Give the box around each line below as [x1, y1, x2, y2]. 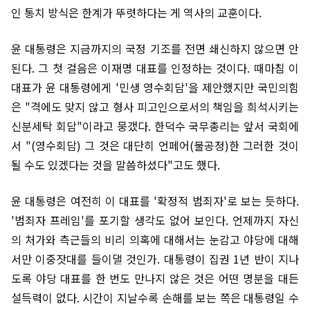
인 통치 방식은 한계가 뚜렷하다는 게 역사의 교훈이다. [11, 4, 267, 21]
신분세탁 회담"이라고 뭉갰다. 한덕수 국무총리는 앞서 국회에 [11, 118, 299, 135]
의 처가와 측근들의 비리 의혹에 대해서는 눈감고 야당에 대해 [11, 231, 299, 248]
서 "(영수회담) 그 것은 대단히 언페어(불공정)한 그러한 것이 [11, 137, 299, 154]
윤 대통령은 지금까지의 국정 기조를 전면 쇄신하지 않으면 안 [11, 40, 299, 57]
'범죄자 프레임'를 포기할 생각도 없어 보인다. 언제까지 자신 [11, 212, 299, 229]
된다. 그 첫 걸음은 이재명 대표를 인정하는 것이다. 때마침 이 [11, 60, 299, 77]
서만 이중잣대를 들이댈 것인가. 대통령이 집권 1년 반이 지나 [11, 250, 299, 268]
